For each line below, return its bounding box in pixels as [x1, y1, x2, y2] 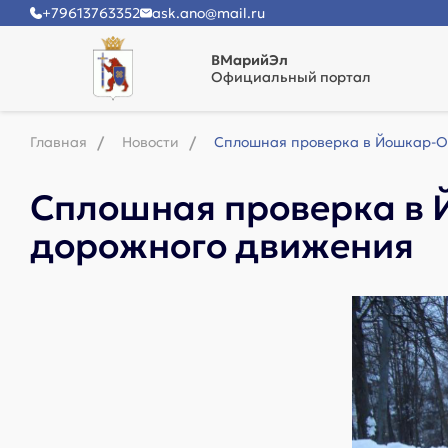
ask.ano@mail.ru [152, 4, 265, 22]
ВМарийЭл [211, 51, 288, 69]
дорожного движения [30, 224, 414, 268]
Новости [122, 133, 179, 151]
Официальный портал [211, 68, 371, 86]
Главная [30, 133, 87, 151]
